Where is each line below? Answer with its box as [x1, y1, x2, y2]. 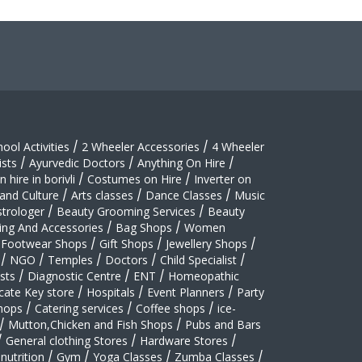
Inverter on [194, 171, 251, 187]
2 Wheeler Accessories [82, 139, 200, 155]
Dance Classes [145, 187, 222, 204]
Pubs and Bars [185, 317, 261, 333]
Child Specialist [160, 252, 237, 268]
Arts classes [71, 187, 133, 204]
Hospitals [86, 284, 135, 301]
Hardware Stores [140, 333, 228, 349]
